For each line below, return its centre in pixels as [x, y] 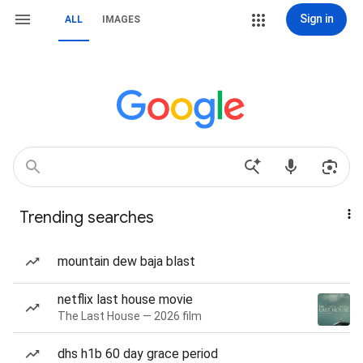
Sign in [316, 19]
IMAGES [121, 19]
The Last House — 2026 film [130, 316]
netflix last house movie [125, 299]
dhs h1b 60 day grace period [138, 354]
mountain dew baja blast [126, 261]
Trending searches [87, 218]
